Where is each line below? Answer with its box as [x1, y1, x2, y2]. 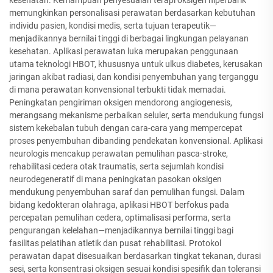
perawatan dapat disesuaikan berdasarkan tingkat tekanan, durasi [9, 251, 261, 261]
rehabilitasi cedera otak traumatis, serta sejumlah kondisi [9, 161, 224, 172]
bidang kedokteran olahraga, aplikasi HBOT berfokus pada [9, 200, 229, 210]
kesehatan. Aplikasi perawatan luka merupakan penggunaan [9, 46, 238, 57]
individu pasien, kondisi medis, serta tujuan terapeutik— [9, 21, 216, 31]
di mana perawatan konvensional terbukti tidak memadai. [9, 85, 226, 95]
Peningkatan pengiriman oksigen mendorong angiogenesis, [9, 97, 232, 108]
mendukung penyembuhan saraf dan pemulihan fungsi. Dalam [9, 187, 244, 197]
